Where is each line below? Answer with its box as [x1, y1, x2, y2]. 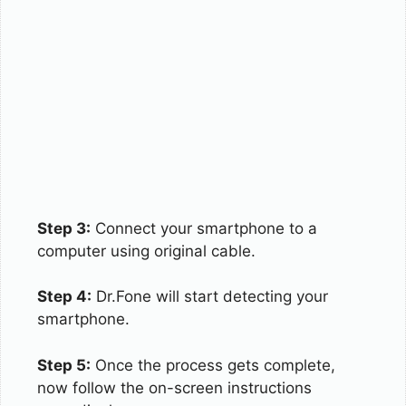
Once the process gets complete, [91, 355, 335, 374]
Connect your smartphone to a [91, 218, 317, 237]
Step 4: [37, 287, 92, 306]
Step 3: [37, 218, 91, 237]
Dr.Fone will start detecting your [92, 287, 328, 306]
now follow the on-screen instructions [37, 378, 312, 397]
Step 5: [37, 355, 91, 374]
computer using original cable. [37, 241, 256, 260]
